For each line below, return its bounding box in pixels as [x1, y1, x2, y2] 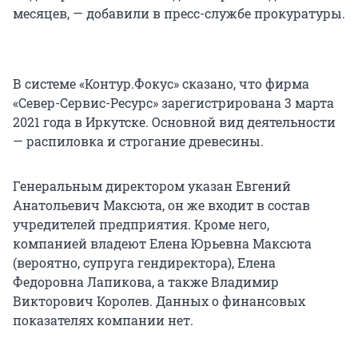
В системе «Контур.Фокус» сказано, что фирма [13, 75, 309, 93]
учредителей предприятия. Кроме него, [13, 216, 269, 233]
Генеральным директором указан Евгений [13, 177, 291, 195]
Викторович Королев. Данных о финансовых [13, 292, 305, 310]
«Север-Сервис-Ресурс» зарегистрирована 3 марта [13, 94, 334, 112]
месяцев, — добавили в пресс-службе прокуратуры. [13, 5, 345, 22]
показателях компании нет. [13, 312, 193, 329]
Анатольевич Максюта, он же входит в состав [13, 197, 310, 214]
